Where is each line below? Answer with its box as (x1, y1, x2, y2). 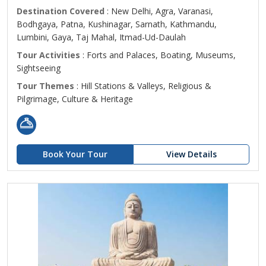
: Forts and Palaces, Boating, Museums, (80, 49, 236, 61)
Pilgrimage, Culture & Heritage (17, 93, 133, 104)
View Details (166, 148, 217, 160)
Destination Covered (17, 5, 104, 17)
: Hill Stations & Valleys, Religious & (74, 80, 211, 91)
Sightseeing (17, 62, 61, 74)
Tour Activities (17, 49, 80, 61)
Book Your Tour (42, 148, 107, 160)
